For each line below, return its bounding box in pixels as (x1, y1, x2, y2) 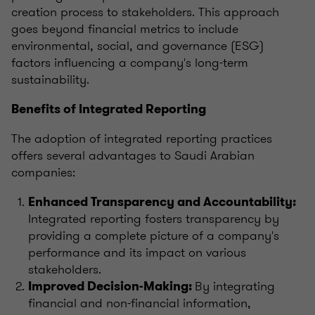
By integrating (195, 277, 275, 296)
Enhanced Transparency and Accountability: (28, 193, 296, 211)
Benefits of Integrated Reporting (11, 101, 206, 118)
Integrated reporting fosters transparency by (28, 210, 279, 229)
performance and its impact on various (28, 243, 246, 262)
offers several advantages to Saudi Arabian (11, 146, 255, 165)
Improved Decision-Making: (28, 278, 195, 295)
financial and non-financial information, (28, 294, 251, 313)
